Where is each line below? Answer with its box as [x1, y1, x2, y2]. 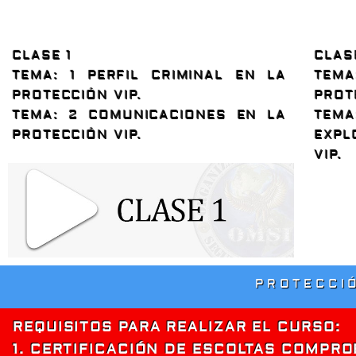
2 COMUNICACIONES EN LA [59, 108, 287, 123]
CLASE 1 [13, 48, 73, 64]
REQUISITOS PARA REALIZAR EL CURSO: [13, 318, 341, 335]
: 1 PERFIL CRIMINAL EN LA [53, 68, 287, 83]
